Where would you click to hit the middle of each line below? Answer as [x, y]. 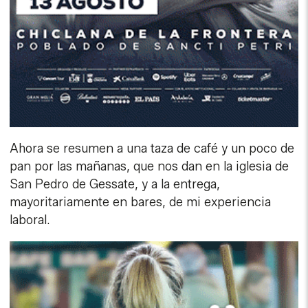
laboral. [30, 220]
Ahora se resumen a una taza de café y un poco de [152, 148]
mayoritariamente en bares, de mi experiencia [141, 202]
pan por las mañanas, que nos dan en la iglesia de [150, 166]
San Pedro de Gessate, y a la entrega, [115, 184]
